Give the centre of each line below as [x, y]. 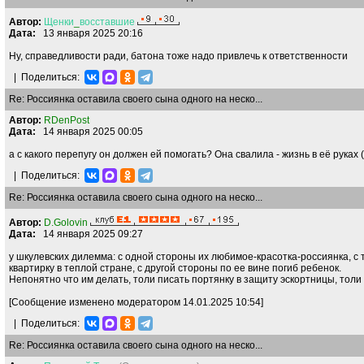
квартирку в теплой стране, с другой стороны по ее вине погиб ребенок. [175, 268]
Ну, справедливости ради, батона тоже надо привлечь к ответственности [178, 56]
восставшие [107, 22]
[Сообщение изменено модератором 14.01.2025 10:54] [136, 302]
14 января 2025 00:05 [89, 132]
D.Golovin [66, 223]
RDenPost [67, 120]
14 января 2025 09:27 [89, 234]
